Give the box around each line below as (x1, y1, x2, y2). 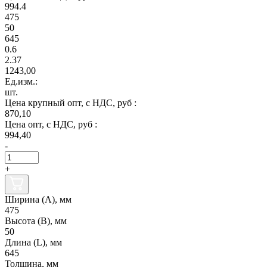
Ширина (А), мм (5, 194, 72, 204)
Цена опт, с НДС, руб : (5, 119, 97, 129)
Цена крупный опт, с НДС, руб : (5, 97, 136, 108)
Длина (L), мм (5, 237, 62, 247)
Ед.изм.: (5, 76, 38, 86)
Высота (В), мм (5, 215, 67, 226)
